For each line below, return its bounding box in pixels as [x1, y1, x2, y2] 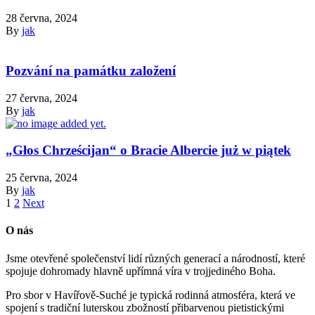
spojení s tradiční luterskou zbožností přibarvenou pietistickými [6, 301, 284, 314]
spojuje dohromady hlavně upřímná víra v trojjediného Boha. [6, 264, 276, 277]
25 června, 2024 [6, 172, 77, 184]
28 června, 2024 [6, 12, 77, 25]
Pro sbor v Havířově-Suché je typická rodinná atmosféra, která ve [6, 288, 295, 301]
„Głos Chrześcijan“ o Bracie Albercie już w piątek [6, 143, 291, 158]
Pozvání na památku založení [6, 63, 176, 78]
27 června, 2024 [6, 91, 77, 104]
